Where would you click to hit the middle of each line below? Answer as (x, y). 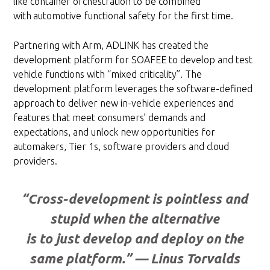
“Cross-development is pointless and (135, 198)
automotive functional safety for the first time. (133, 15)
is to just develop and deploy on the (135, 238)
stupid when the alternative (135, 218)
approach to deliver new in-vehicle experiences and (124, 103)
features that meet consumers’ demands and (110, 117)
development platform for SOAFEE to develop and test (133, 59)
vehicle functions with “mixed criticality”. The (108, 74)
